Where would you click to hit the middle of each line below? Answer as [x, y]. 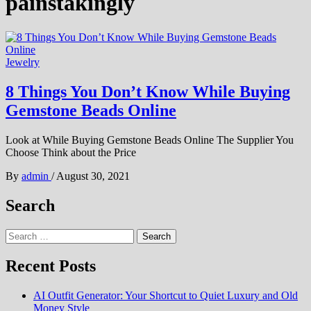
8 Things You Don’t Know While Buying [148, 91]
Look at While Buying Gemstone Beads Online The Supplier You [150, 140]
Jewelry [23, 62]
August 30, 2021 [93, 176]
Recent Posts [51, 266]
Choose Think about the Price [71, 152]
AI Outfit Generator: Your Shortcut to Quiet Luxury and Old [166, 296]
